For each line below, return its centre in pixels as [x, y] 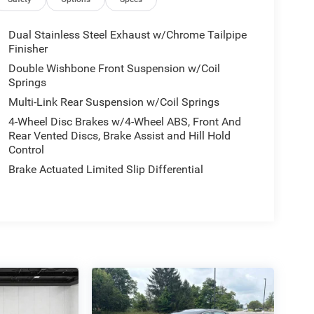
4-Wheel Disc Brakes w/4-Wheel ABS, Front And [124, 121]
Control [26, 149]
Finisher [28, 48]
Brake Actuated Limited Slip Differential [105, 169]
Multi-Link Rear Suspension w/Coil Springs [114, 102]
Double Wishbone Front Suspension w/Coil [114, 68]
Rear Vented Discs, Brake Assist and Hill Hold [119, 135]
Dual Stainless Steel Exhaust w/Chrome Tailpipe [127, 34]
